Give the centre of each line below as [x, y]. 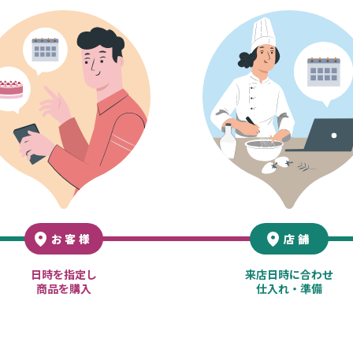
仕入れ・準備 [290, 289]
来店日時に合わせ [290, 275]
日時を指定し [63, 275]
